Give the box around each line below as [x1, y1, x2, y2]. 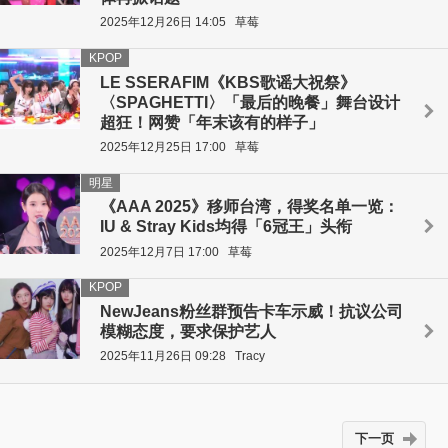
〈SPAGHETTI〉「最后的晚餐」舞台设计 [100, 93, 400, 111]
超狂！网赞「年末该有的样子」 [100, 113, 324, 131]
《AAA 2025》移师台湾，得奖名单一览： [100, 198, 399, 216]
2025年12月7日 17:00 [100, 244, 219, 259]
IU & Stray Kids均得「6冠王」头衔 [100, 218, 352, 236]
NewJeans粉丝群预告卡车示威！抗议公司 [100, 303, 403, 321]
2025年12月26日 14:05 [100, 15, 226, 30]
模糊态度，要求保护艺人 [100, 323, 276, 341]
